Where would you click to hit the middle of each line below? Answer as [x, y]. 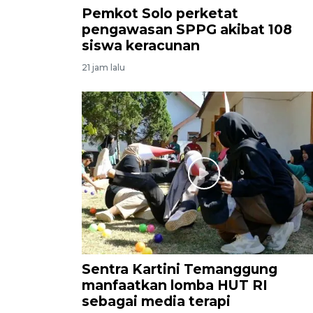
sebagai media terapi [156, 301]
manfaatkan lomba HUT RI [175, 285]
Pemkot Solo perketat [160, 14]
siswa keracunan [141, 46]
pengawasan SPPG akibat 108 [187, 30]
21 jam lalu [103, 68]
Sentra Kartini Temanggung [180, 269]
